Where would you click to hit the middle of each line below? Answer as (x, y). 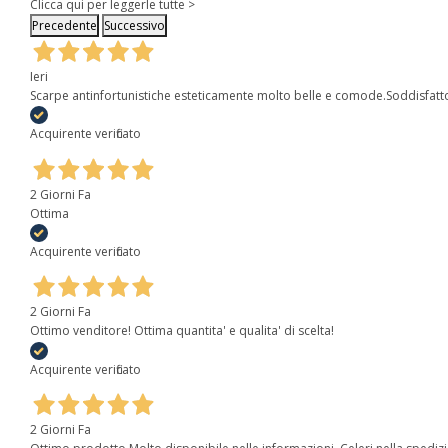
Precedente (64, 25)
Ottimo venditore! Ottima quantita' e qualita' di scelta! (182, 331)
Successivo (134, 25)
